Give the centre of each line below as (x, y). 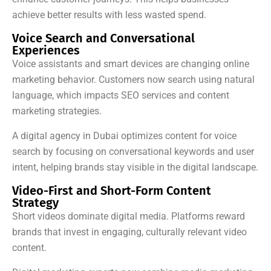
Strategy (35, 203)
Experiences (46, 51)
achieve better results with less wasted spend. (109, 15)
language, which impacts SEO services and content (121, 96)
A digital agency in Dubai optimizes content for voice (124, 136)
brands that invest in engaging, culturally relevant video (129, 232)
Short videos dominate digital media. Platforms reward (129, 217)
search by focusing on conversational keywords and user (133, 152)
